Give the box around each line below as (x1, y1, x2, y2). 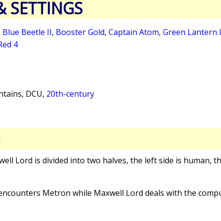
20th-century (46, 88, 94, 100)
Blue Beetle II (2, 27, 52, 38)
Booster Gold (56, 27, 105, 38)
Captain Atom (109, 27, 159, 38)
